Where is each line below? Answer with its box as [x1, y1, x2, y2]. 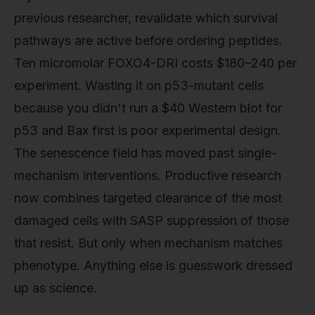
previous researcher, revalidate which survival [14, 11, 278, 26]
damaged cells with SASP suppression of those [14, 213, 289, 229]
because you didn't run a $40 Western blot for [14, 101, 282, 116]
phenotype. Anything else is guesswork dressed [14, 258, 292, 274]
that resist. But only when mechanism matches [14, 236, 283, 251]
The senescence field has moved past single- [14, 146, 277, 161]
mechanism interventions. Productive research [14, 168, 281, 184]
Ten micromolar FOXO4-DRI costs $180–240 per [14, 56, 297, 71]
